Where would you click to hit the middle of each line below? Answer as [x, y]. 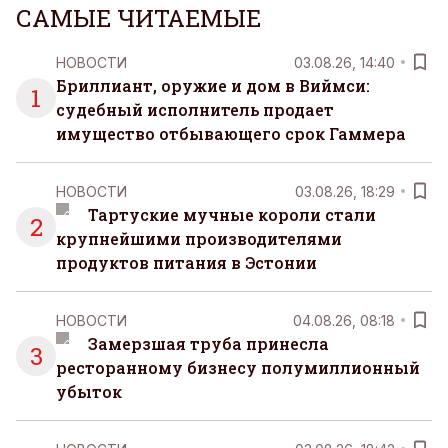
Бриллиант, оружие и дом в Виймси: [213, 85]
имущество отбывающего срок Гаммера [231, 133]
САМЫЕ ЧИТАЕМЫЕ [138, 18]
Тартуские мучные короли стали [231, 214]
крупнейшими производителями [199, 238]
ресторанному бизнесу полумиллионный [238, 367]
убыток [89, 391]
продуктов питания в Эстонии [186, 262]
